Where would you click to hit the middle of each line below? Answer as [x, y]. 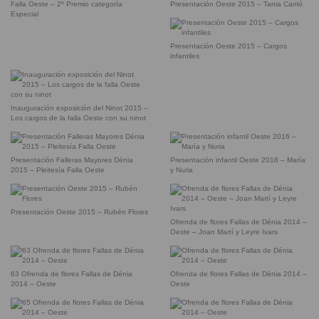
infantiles [185, 56]
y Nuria [182, 170]
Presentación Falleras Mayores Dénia [72, 160]
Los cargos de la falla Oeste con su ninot [78, 118]
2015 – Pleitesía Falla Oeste [58, 170]
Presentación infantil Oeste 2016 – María [238, 160]
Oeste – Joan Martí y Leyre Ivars [224, 232]
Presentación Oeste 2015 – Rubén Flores [79, 212]
